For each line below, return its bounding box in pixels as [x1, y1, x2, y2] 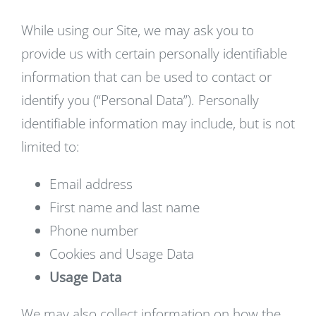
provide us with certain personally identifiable [21, 44, 287, 63]
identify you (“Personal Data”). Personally [21, 91, 259, 109]
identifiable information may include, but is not [21, 114, 295, 133]
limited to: [21, 138, 80, 156]
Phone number [49, 221, 138, 240]
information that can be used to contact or [21, 68, 272, 86]
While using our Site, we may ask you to [21, 21, 254, 39]
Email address [49, 175, 133, 193]
